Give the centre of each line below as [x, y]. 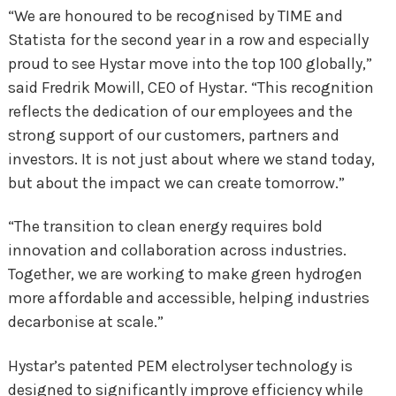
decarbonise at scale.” [85, 322]
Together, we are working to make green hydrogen [185, 274]
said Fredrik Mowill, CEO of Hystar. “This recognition [190, 87]
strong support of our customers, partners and [173, 135]
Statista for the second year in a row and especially [188, 39]
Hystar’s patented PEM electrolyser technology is [180, 366]
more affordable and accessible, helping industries [188, 298]
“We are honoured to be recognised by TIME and [175, 15]
